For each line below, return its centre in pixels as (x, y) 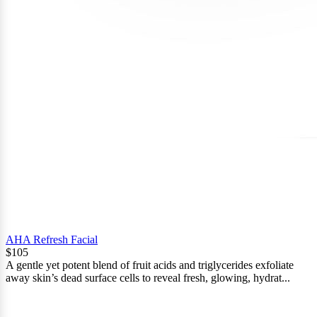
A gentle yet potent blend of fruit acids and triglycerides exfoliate (150, 265)
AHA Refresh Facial (52, 239)
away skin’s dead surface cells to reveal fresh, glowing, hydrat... (148, 277)
